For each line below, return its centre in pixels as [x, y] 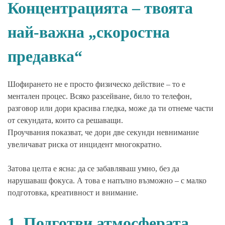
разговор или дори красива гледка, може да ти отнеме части [110, 108]
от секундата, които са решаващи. [65, 120]
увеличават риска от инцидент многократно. [85, 144]
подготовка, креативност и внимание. [73, 192]
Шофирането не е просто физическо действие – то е [96, 84]
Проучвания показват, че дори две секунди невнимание [103, 132]
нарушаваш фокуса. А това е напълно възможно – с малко [107, 180]
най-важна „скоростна [89, 32]
